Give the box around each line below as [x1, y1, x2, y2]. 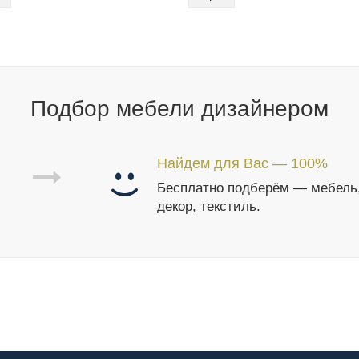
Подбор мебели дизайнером [30, 96, 329, 121]
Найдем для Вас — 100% [157, 155, 329, 171]
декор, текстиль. [157, 199, 261, 214]
